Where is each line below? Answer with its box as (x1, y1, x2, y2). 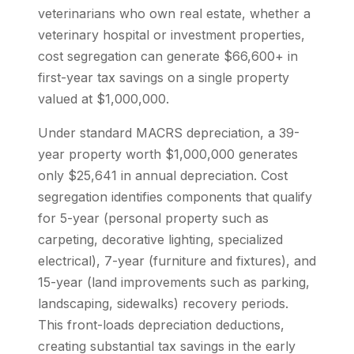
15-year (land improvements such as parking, (38, 274, 310, 290)
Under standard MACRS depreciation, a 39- (38, 125, 299, 141)
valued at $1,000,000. (38, 91, 169, 107)
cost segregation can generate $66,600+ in (38, 48, 298, 64)
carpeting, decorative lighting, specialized (38, 232, 283, 247)
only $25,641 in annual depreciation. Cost (38, 168, 288, 183)
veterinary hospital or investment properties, (38, 27, 305, 43)
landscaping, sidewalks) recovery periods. (38, 296, 288, 311)
